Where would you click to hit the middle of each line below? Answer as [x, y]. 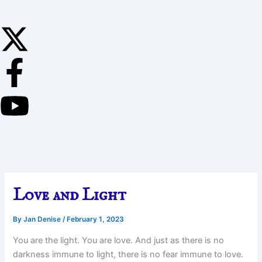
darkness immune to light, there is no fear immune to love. [128, 254]
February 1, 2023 [96, 219]
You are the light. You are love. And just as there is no [119, 240]
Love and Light [70, 195]
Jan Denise [43, 219]
